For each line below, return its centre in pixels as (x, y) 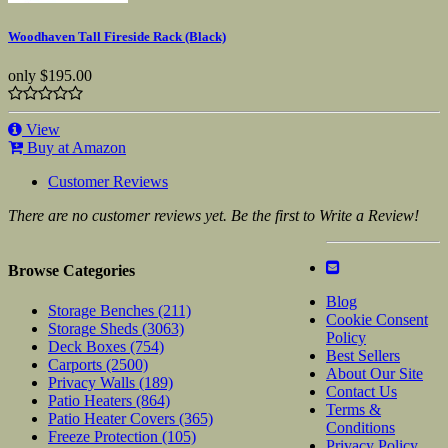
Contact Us (361, 392)
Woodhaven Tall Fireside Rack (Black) (117, 37)
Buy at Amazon (74, 148)
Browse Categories (71, 271)
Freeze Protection (105, 436)
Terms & (353, 410)
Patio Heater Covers (113, 418)
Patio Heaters (92, 400)
